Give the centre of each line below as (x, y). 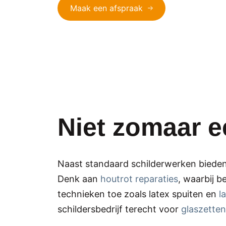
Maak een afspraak (106, 8)
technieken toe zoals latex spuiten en (138, 194)
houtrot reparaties (139, 179)
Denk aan (79, 179)
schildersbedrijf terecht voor (119, 209)
